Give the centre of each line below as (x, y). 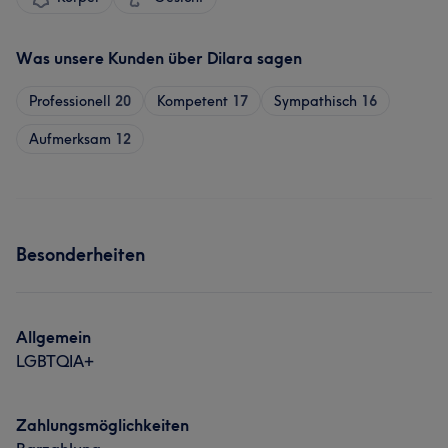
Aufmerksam (70, 139)
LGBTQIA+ (55, 361)
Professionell (70, 101)
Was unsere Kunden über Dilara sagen (159, 58)
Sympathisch (315, 101)
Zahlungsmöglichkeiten (102, 425)
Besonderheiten (80, 254)
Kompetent (192, 101)
